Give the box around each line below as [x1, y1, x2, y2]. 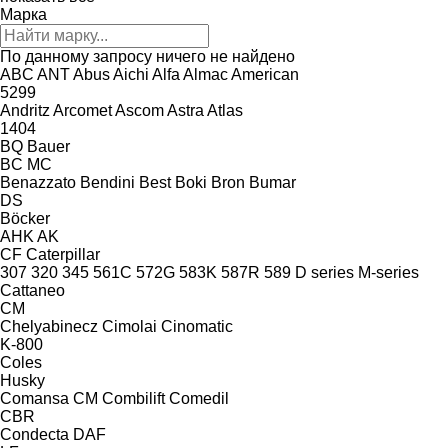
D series [295, 263, 354, 281]
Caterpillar [26, 245, 100, 263]
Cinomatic [161, 317, 233, 335]
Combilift [102, 389, 165, 407]
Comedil [169, 389, 229, 407]
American [231, 65, 299, 83]
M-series [358, 263, 419, 281]
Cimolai [102, 317, 157, 335]
